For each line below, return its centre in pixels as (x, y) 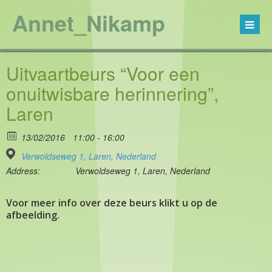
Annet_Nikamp (89, 22)
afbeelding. (33, 215)
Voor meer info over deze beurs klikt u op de (112, 203)
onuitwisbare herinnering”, (112, 93)
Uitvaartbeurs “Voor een (103, 73)
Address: (23, 171)
